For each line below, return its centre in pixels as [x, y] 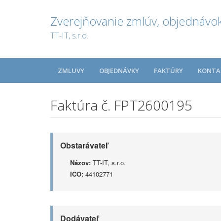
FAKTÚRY [168, 71]
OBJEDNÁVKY [119, 71]
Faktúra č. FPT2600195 [121, 105]
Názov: [80, 163]
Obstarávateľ [84, 145]
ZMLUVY [71, 71]
